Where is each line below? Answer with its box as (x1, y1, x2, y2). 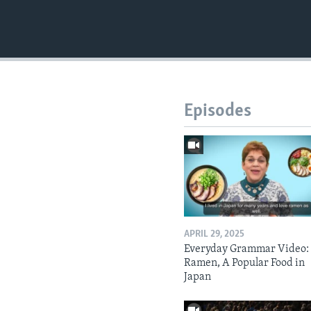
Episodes (184, 102, 252, 121)
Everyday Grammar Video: (184, 243, 310, 255)
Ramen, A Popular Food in (184, 257, 305, 269)
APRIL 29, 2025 (184, 228, 245, 239)
